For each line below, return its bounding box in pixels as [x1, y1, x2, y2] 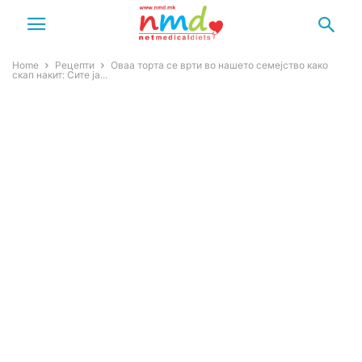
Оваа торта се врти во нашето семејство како [111, 59, 328, 71]
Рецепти [55, 59, 95, 71]
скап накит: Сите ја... [12, 69, 107, 81]
